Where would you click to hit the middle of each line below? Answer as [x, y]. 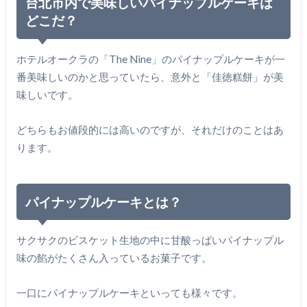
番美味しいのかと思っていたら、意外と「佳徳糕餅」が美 [150, 77]
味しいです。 [47, 95]
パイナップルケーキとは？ [104, 201]
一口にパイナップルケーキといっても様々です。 [129, 292]
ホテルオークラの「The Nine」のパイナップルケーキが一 [150, 59]
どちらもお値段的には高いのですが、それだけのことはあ [150, 129]
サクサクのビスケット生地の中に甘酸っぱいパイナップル [150, 240]
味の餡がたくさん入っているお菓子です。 [114, 258]
